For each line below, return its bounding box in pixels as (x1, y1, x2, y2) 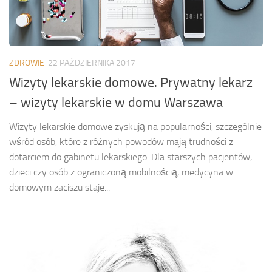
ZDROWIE (9, 58, 44, 69)
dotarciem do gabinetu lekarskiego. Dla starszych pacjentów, (9, 151, 252, 163)
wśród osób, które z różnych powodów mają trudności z (9, 136, 233, 148)
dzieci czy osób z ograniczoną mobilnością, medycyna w (9, 166, 233, 178)
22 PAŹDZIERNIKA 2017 (48, 58, 135, 69)
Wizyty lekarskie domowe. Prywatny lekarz (9, 75, 253, 91)
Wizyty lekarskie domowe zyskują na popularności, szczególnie (9, 121, 262, 133)
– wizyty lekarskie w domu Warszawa (9, 95, 223, 111)
